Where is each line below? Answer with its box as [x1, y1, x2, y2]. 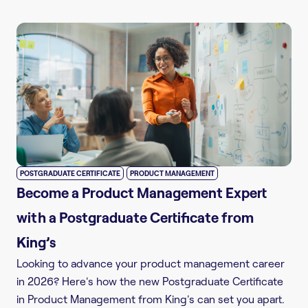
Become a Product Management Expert [16, 184, 267, 201]
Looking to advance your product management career [16, 256, 285, 271]
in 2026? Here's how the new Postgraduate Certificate [16, 274, 283, 289]
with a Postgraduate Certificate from [16, 209, 254, 226]
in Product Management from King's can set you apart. [16, 292, 285, 307]
